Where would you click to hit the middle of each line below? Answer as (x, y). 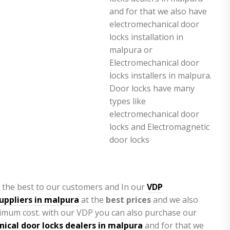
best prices (128, 200)
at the (92, 200)
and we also (175, 200)
